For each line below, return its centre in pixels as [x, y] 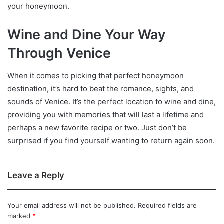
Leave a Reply [36, 175]
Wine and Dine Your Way [87, 35]
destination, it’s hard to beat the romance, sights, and [101, 88]
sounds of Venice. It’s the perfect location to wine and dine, [112, 101]
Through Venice [59, 53]
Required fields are [167, 205]
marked [20, 216]
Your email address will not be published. [72, 205]
